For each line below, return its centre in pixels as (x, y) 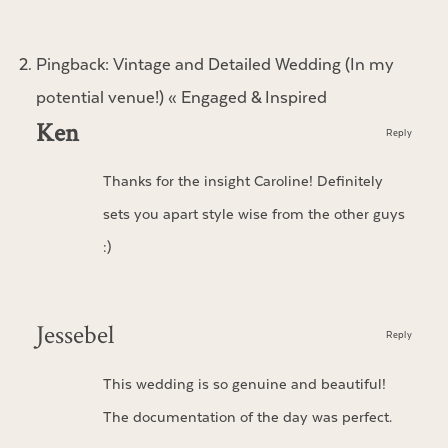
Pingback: (74, 64)
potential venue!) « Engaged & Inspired (181, 97)
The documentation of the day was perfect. (247, 417)
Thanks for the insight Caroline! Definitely (242, 182)
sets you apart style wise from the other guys (253, 215)
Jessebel (74, 333)
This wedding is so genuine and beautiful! (244, 384)
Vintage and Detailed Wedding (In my (253, 64)
